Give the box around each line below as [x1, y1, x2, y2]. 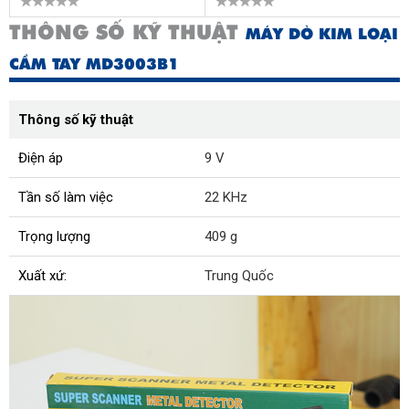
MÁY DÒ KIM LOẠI [246, 23, 398, 46]
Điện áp [18, 150, 63, 167]
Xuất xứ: [18, 267, 67, 285]
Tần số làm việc [18, 189, 113, 206]
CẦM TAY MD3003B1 [9, 53, 179, 76]
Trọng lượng [18, 228, 90, 246]
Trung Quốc [204, 267, 274, 285]
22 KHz [204, 189, 247, 206]
